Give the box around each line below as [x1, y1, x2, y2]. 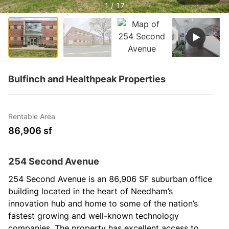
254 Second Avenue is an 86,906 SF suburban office [8, 174, 212, 184]
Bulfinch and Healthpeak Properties [8, 74, 166, 84]
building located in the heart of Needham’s [8, 186, 173, 196]
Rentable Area [8, 112, 55, 121]
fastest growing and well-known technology [8, 211, 179, 221]
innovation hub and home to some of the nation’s [8, 198, 198, 209]
